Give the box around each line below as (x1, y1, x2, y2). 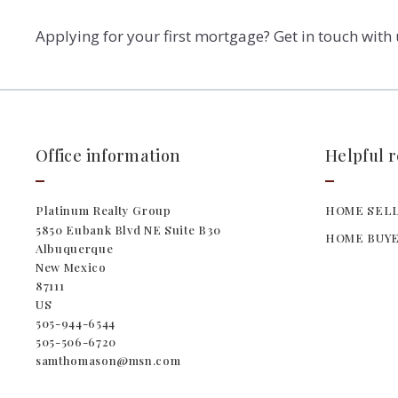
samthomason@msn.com (36, 352, 181, 368)
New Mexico (36, 259, 110, 275)
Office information (36, 144, 181, 166)
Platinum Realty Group (36, 202, 171, 218)
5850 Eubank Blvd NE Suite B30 (36, 221, 221, 237)
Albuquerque (36, 240, 114, 256)
